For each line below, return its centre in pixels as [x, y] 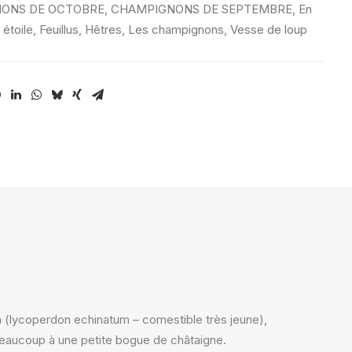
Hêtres [103, 29]
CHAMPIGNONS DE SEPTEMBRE [202, 9]
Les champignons [176, 29]
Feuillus [59, 29]
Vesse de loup [269, 29]
